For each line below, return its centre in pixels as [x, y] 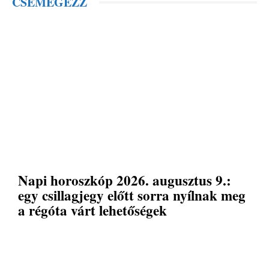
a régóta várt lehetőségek [92, 210]
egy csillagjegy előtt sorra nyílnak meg [132, 195]
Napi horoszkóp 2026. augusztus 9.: [125, 180]
